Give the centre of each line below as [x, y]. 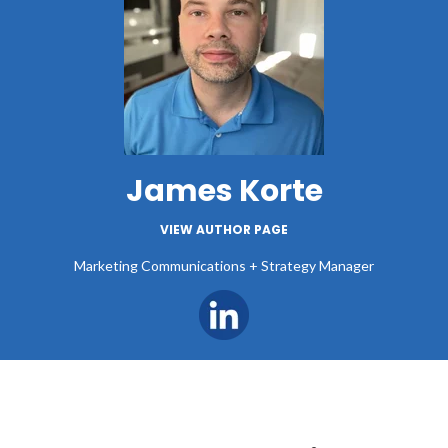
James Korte [224, 190]
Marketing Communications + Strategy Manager [224, 265]
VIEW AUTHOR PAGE [224, 229]
